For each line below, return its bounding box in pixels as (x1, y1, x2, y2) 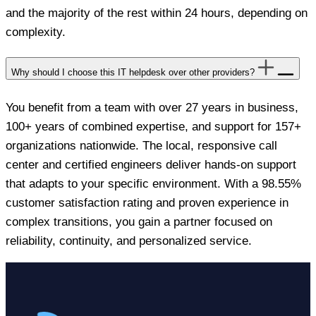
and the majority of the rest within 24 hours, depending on (6, 6, 308, 20)
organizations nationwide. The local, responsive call (6, 139, 277, 153)
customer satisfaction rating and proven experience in (6, 196, 288, 210)
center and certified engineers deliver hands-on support (6, 158, 296, 172)
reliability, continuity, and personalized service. (6, 234, 252, 248)
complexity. (6, 25, 66, 39)
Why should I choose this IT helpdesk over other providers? (11, 67, 255, 78)
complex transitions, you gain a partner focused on (6, 215, 272, 229)
